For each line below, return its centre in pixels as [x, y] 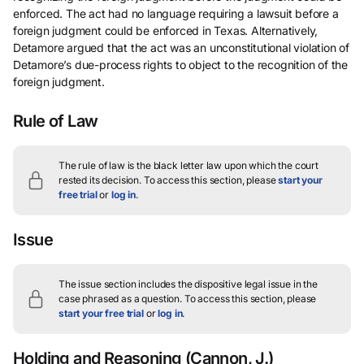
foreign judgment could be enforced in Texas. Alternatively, [166, 30]
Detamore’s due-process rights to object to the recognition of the [181, 65]
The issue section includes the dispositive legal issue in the [188, 284]
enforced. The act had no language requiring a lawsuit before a [176, 13]
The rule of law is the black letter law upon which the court [189, 165]
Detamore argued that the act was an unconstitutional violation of [182, 48]
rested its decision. [100, 180]
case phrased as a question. [120, 299]
